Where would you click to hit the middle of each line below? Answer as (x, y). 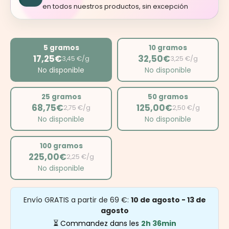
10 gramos (168, 48)
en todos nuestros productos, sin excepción (115, 6)
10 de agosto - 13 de (168, 200)
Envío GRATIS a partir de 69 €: (77, 200)
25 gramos (61, 97)
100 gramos (61, 146)
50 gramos (168, 97)
